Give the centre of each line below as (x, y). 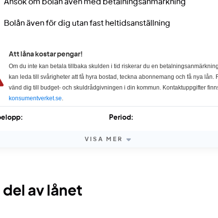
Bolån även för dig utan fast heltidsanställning (87, 23)
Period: (121, 118)
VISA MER (104, 139)
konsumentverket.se (35, 98)
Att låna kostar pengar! (45, 54)
